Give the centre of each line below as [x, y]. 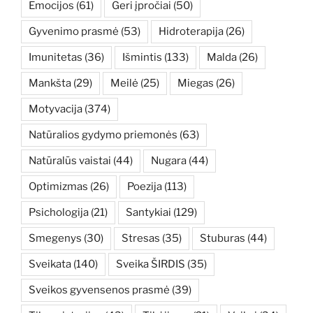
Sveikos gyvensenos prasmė [99, 290]
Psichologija [59, 213]
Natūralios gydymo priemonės [103, 135]
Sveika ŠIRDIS [151, 264]
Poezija [145, 187]
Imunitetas [56, 58]
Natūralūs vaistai [70, 161]
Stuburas [223, 239]
